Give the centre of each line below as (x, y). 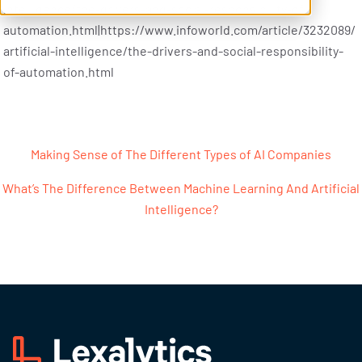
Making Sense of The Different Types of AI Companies (181, 154)
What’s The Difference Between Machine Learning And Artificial (181, 188)
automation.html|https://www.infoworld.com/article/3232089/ (179, 29)
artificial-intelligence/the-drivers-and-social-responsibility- (173, 51)
